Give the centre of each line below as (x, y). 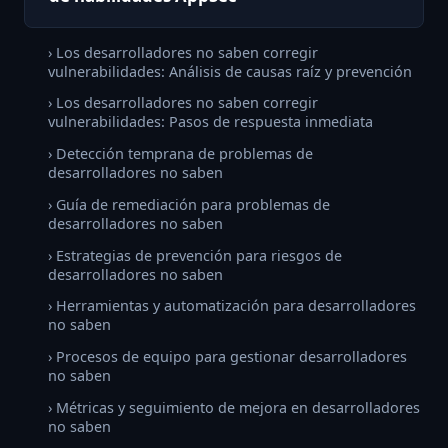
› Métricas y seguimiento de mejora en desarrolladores (234, 408)
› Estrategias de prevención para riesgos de (195, 255)
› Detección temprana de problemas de (180, 154)
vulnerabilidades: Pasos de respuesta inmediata (210, 122)
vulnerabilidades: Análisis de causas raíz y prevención (230, 71)
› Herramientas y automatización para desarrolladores (232, 306)
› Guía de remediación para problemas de (189, 204)
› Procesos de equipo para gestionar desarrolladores (227, 357)
